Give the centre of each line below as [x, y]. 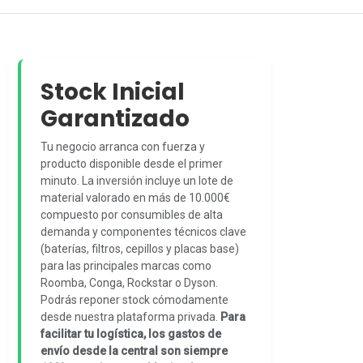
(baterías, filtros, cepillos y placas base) [139, 249]
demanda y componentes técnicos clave [143, 232]
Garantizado [115, 119]
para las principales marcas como [126, 266]
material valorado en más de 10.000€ [135, 198]
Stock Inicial [112, 92]
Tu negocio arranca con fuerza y [122, 147]
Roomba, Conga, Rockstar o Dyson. [129, 283]
